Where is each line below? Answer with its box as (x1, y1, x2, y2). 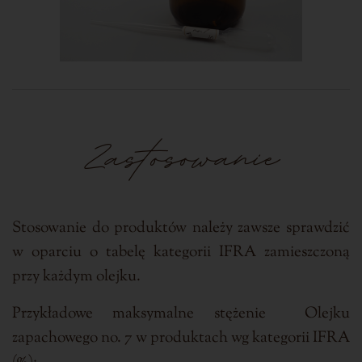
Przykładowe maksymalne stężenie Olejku (12, 303, 350, 326)
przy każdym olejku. (12, 266, 141, 288)
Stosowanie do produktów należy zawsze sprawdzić (12, 217, 350, 240)
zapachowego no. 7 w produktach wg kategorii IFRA (12, 327, 350, 350)
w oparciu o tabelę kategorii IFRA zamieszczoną (12, 242, 350, 264)
